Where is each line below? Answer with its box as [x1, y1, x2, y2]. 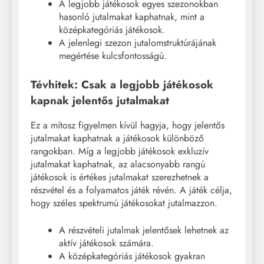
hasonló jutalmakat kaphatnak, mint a [59, 9, 204, 24]
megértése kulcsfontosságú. [59, 48, 167, 62]
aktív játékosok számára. [59, 236, 154, 250]
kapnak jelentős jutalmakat [31, 92, 169, 108]
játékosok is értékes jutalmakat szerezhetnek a [31, 170, 209, 184]
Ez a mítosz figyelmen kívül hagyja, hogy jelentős [31, 118, 225, 133]
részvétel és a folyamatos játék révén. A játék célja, [31, 183, 232, 197]
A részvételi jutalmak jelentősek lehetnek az [59, 223, 229, 237]
